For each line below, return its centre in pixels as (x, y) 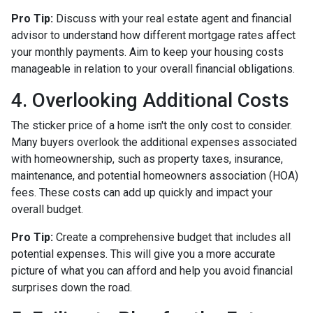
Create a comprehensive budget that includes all (172, 237)
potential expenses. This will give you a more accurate (143, 254)
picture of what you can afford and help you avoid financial (152, 270)
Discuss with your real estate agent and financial (172, 18)
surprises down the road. (72, 287)
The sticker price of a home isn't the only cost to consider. (152, 125)
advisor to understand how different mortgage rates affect (153, 35)
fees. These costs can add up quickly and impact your (142, 192)
